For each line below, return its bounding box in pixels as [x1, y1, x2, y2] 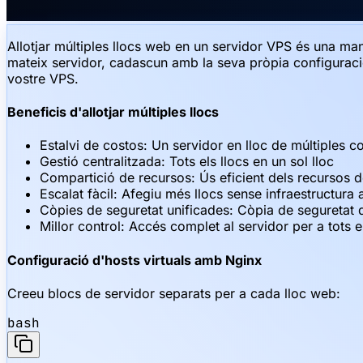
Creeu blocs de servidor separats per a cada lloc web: [7, 284, 340, 301]
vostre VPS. [7, 70, 79, 87]
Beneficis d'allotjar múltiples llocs [7, 104, 219, 121]
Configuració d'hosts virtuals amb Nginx [7, 251, 262, 268]
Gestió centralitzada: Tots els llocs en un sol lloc [40, 153, 334, 170]
